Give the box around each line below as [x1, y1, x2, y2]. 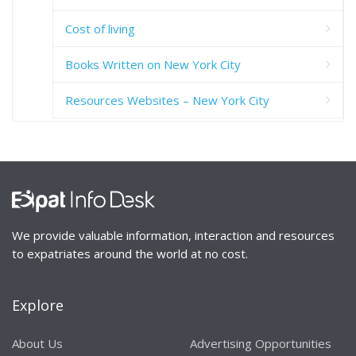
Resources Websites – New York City [65, 91, 269, 108]
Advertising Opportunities [190, 335, 331, 352]
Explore [12, 296, 64, 315]
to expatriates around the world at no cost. [12, 246, 248, 262]
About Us [12, 335, 63, 352]
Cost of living [65, 20, 135, 37]
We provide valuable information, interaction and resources [12, 227, 335, 244]
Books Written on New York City [65, 56, 241, 72]
